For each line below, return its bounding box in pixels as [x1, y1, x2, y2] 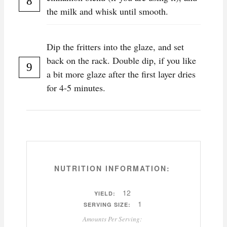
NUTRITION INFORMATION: [54, 163, 170, 174]
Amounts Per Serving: [83, 214, 142, 224]
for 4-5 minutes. [47, 82, 105, 94]
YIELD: [94, 190, 116, 198]
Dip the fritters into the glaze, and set [47, 41, 184, 53]
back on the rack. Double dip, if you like [47, 54, 196, 67]
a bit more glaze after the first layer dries [47, 68, 196, 81]
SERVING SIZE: [84, 201, 131, 209]
